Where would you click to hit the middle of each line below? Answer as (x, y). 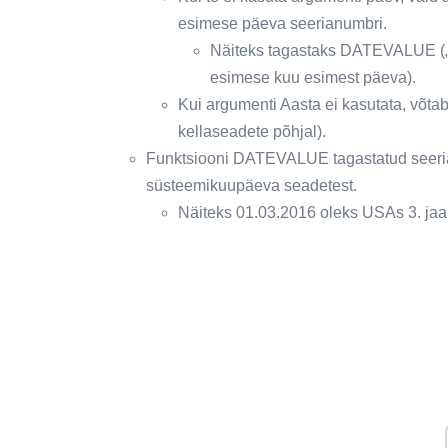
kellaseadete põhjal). (252, 131)
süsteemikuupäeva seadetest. (251, 185)
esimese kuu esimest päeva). (313, 77)
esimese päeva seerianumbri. (282, 23)
